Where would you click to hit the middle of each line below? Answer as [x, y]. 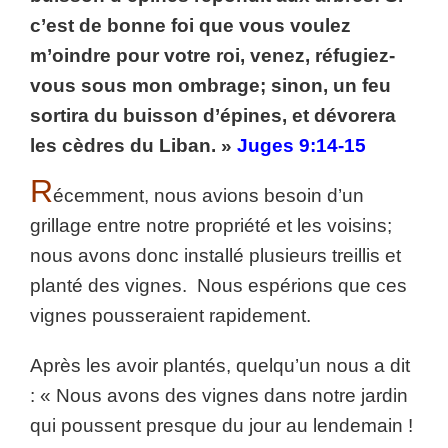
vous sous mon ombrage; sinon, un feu [210, 85]
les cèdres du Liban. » [133, 145]
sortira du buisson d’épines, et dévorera [213, 115]
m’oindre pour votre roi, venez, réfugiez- [212, 55]
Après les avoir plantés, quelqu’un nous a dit [220, 365]
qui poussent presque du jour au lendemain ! [224, 425]
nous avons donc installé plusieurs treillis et [215, 255]
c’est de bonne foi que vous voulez [190, 25]
